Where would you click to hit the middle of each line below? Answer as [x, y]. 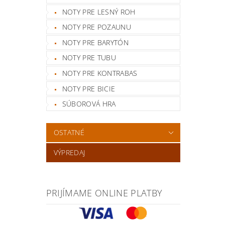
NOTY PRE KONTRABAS [100, 73]
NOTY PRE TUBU [89, 58]
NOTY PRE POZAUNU [96, 27]
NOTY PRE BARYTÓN [95, 42]
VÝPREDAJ [69, 153]
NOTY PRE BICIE [89, 88]
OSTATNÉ [69, 133]
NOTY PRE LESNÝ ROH [99, 12]
